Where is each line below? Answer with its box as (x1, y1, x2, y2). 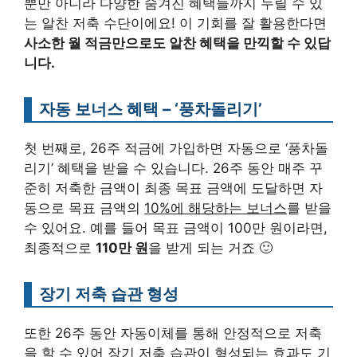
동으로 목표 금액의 (24, 199, 144, 216)
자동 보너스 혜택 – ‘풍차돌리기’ (39, 98, 262, 119)
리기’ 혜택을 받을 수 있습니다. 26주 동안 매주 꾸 (24, 159, 323, 176)
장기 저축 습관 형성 (39, 283, 178, 304)
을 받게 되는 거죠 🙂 (148, 239, 273, 256)
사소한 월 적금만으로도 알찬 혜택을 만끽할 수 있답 (24, 34, 331, 51)
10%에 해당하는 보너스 (144, 199, 287, 216)
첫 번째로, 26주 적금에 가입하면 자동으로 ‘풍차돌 (24, 139, 328, 156)
